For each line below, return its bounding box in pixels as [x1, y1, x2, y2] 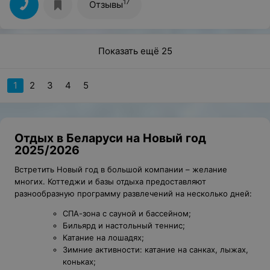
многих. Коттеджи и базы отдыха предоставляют [14, 176, 206, 186]
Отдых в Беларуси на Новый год [14, 130, 206, 145]
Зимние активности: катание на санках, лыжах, [63, 244, 248, 254]
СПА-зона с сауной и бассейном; [63, 208, 191, 218]
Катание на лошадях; [63, 232, 144, 242]
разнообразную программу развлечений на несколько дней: [14, 188, 252, 198]
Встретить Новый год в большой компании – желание [14, 164, 227, 174]
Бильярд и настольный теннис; [63, 220, 185, 230]
